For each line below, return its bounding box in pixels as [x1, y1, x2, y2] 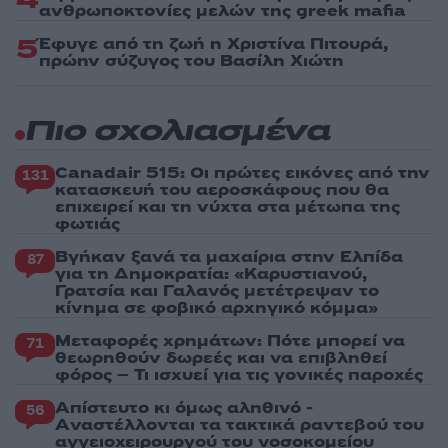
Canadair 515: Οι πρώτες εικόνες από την [55, 161, 430, 184]
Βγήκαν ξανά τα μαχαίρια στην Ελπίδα [55, 245, 403, 268]
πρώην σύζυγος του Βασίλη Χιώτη [39, 49, 344, 72]
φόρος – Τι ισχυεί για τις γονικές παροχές [55, 363, 423, 386]
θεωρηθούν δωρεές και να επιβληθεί [55, 346, 387, 369]
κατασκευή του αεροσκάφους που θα [55, 178, 389, 201]
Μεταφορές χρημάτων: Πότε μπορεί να [55, 329, 405, 352]
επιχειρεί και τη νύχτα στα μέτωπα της [55, 195, 400, 218]
